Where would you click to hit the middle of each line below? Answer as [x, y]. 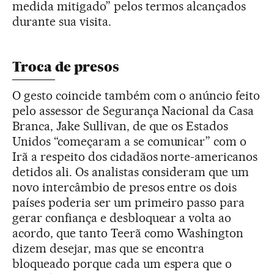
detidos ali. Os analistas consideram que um [131, 172]
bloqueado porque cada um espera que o [122, 263]
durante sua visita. [62, 21]
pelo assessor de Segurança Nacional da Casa [133, 110]
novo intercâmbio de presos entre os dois [125, 187]
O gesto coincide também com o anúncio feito [136, 95]
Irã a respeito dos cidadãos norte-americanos [135, 156]
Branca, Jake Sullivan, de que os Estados [120, 126]
